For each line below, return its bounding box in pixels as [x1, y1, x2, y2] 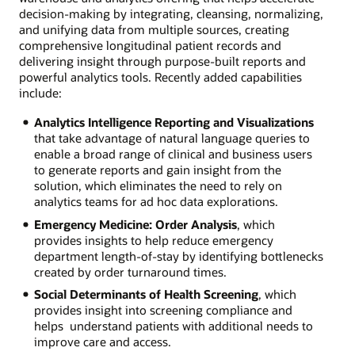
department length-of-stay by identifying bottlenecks [33, 247, 323, 264]
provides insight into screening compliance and [33, 302, 292, 319]
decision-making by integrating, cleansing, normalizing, [19, 6, 323, 22]
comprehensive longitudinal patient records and [19, 37, 281, 54]
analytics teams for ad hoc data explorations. [33, 193, 278, 209]
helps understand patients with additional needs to [33, 318, 313, 334]
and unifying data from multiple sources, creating [19, 21, 289, 38]
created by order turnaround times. [33, 263, 227, 280]
